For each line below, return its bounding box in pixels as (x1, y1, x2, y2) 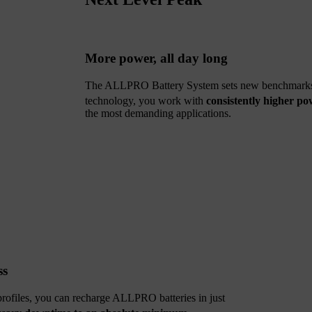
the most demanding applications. (84, 107, 231, 120)
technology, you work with (84, 95, 203, 107)
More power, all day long (84, 51, 228, 65)
